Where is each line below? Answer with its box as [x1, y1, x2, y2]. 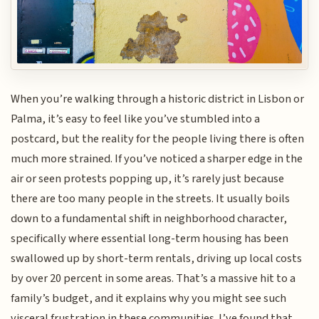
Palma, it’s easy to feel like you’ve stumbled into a [11, 110, 261, 127]
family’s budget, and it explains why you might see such [11, 289, 287, 307]
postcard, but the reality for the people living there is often [11, 130, 305, 147]
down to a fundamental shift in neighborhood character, [11, 209, 288, 227]
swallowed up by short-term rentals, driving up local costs [11, 249, 303, 267]
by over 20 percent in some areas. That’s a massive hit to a [11, 269, 296, 287]
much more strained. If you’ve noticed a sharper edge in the [11, 150, 303, 167]
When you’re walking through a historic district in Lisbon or [11, 90, 305, 108]
